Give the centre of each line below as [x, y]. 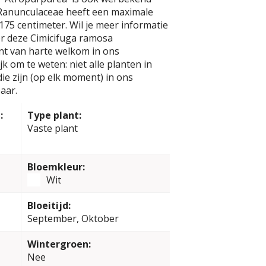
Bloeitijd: [49, 205]
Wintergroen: [59, 244]
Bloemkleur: [56, 167]
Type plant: [54, 115]
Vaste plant [52, 128]
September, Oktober [73, 218]
